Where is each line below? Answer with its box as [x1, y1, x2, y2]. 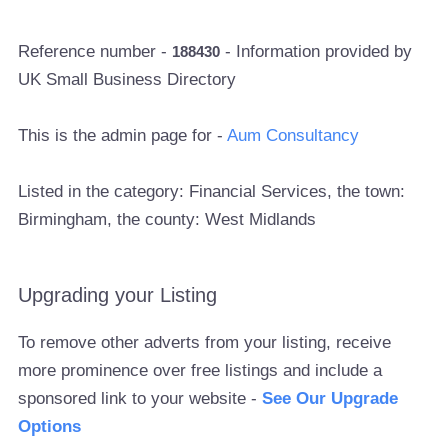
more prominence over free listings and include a [18, 360, 383, 380]
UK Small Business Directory [18, 69, 237, 89]
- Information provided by [220, 41, 413, 61]
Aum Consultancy [227, 125, 360, 145]
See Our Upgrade [262, 388, 399, 408]
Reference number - [18, 41, 173, 61]
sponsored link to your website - [18, 388, 263, 408]
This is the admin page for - [18, 125, 228, 145]
